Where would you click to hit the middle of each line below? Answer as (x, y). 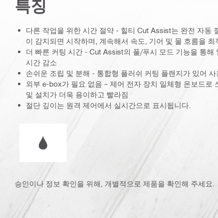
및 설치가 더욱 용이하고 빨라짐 (77, 95)
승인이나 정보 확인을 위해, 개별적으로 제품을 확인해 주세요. (115, 184)
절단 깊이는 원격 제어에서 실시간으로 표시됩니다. (108, 105)
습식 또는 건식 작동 (75, 131)
